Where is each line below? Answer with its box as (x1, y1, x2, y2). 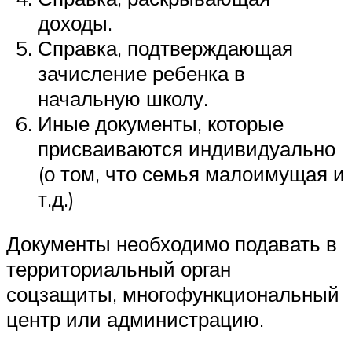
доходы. (38, 9, 112, 35)
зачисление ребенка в (38, 60, 245, 86)
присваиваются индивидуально (38, 135, 335, 161)
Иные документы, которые (38, 110, 284, 136)
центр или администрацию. (6, 306, 264, 332)
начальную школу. (38, 85, 208, 111)
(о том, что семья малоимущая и (38, 160, 345, 186)
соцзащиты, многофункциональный (6, 281, 339, 307)
